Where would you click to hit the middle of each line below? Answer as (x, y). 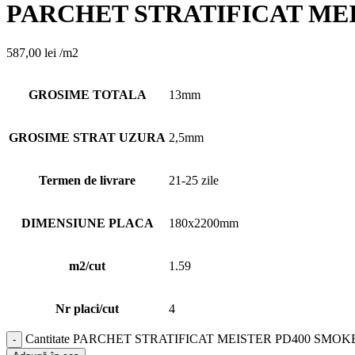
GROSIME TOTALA (87, 94)
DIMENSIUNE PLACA (87, 223)
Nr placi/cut (87, 308)
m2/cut (87, 265)
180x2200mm (204, 223)
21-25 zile (194, 180)
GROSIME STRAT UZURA (87, 137)
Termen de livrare (87, 180)
